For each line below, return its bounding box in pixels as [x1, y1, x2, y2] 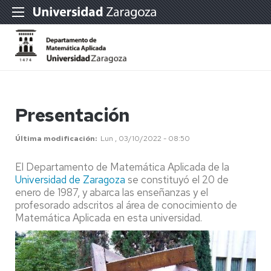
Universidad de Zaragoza [15, 173, 125, 186]
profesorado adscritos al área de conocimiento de [15, 198, 237, 212]
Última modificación [15, 134, 95, 143]
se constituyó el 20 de [125, 173, 229, 186]
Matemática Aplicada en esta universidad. [15, 211, 204, 224]
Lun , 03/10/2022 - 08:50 [100, 134, 190, 143]
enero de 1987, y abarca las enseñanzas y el [15, 186, 208, 199]
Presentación [15, 103, 130, 127]
